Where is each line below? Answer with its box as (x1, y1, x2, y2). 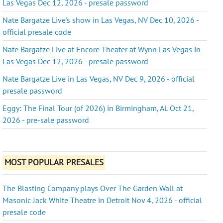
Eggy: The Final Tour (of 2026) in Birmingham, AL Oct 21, (2, 103, 194, 113)
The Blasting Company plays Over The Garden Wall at (2, 183, 183, 193)
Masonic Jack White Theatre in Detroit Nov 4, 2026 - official (2, 195, 203, 205)
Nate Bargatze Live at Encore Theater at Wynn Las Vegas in (2, 44, 201, 54)
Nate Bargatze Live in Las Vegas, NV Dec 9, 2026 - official (2, 73, 195, 84)
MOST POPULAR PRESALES (4, 157, 104, 168)
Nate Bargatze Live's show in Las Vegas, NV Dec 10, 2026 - (2, 14, 199, 25)
